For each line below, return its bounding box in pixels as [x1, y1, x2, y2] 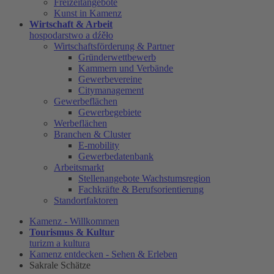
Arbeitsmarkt [54, 162, 104, 173]
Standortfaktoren [54, 195, 118, 206]
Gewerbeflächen [54, 96, 117, 107]
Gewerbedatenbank [78, 151, 154, 162]
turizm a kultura [29, 238, 90, 249]
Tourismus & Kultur [29, 227, 114, 238]
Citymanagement [78, 85, 144, 96]
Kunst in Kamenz [54, 8, 122, 19]
